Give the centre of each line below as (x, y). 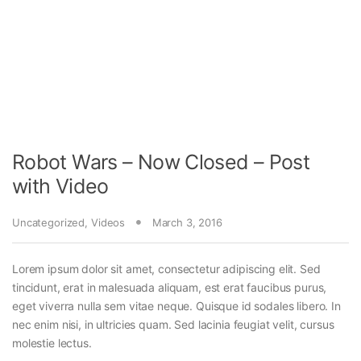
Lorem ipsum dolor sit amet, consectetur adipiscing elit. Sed (166, 269)
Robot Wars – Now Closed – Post (161, 162)
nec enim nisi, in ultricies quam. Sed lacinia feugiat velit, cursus (173, 325)
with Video (60, 186)
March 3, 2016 (187, 222)
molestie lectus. (52, 343)
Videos (108, 222)
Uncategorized (49, 222)
